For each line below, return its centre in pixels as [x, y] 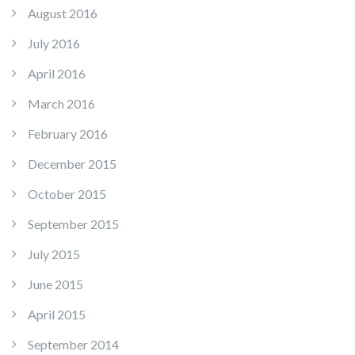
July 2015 [54, 254]
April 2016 [57, 74]
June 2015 [55, 284]
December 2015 [72, 164]
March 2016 [61, 104]
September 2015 [73, 224]
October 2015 [67, 194]
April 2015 [57, 315]
